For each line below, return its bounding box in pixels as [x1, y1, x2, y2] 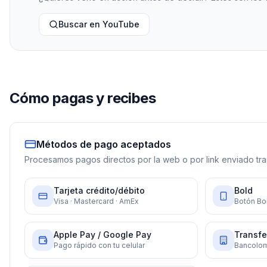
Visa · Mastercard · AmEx [54, 197, 139, 206]
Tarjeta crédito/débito [54, 185, 145, 196]
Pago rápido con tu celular [54, 241, 145, 250]
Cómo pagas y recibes [10, 89, 156, 107]
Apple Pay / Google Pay [54, 229, 151, 240]
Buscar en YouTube [58, 19, 139, 30]
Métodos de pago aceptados [36, 138, 171, 151]
